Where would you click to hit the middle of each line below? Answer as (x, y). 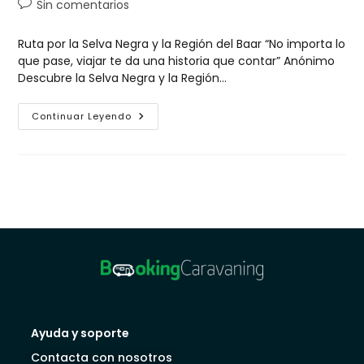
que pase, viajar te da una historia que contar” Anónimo (177, 61)
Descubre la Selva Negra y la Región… (123, 78)
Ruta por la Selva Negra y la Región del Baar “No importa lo (182, 44)
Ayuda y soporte (80, 333)
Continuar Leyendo (82, 117)
